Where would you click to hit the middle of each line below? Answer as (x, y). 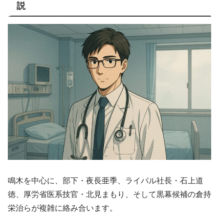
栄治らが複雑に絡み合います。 (63, 208)
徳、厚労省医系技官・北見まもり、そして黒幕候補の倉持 (109, 194)
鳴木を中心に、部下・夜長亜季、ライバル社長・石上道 (106, 180)
